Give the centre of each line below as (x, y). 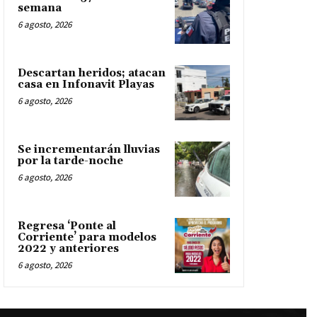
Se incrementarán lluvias (89, 150)
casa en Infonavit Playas (86, 85)
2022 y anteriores (68, 249)
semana (40, 8)
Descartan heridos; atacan (92, 73)
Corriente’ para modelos (87, 237)
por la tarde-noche (70, 161)
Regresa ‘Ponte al (67, 226)
